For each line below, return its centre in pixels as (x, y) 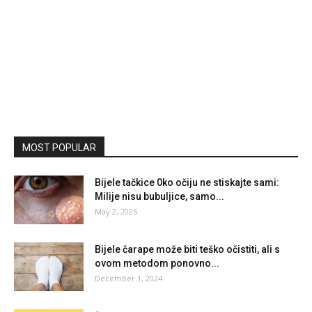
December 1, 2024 (128, 278)
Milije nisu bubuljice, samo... (159, 196)
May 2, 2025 (116, 211)
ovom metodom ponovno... (157, 263)
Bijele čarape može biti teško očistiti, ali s (187, 249)
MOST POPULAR (59, 147)
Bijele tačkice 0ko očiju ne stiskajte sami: (187, 182)
